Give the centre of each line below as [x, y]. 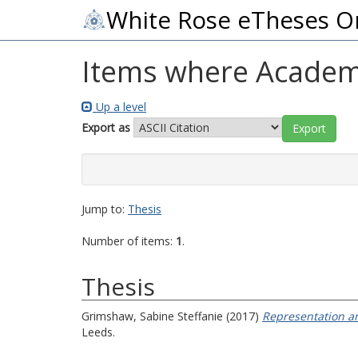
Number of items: [129, 241]
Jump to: [105, 209]
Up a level [119, 107]
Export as [106, 127]
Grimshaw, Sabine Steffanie [152, 316]
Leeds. [98, 332]
